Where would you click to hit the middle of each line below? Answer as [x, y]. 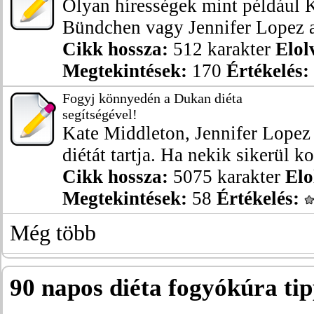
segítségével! [100, 114]
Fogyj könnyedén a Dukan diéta [152, 98]
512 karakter [222, 49]
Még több [53, 233]
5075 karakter [227, 177]
